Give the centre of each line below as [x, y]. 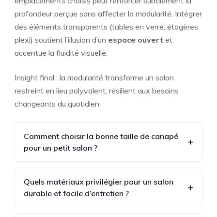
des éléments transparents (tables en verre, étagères [106, 27]
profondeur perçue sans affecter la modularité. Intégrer [108, 14]
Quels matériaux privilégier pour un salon [99, 182]
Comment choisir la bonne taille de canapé [101, 136]
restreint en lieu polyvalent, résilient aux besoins [97, 91]
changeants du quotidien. [58, 104]
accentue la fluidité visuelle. [61, 53]
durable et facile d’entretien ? [76, 194]
